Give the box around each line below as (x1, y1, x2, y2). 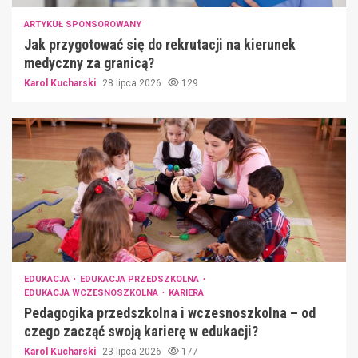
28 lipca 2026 (102, 77, 164, 89)
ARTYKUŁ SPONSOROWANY (24, 18, 141, 30)
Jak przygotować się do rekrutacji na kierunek (24, 35, 296, 53)
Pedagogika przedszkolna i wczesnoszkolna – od (24, 304, 316, 321)
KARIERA (169, 287, 204, 298)
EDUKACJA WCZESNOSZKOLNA (24, 287, 161, 298)
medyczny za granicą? (24, 54, 154, 71)
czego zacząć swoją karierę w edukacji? (24, 322, 258, 340)
